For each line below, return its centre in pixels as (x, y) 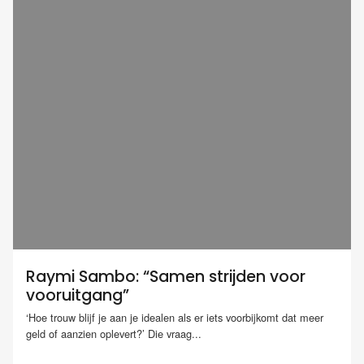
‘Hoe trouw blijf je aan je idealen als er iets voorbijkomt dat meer (175, 318)
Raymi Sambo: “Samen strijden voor (166, 277)
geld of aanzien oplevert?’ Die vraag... (114, 334)
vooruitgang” (78, 295)
